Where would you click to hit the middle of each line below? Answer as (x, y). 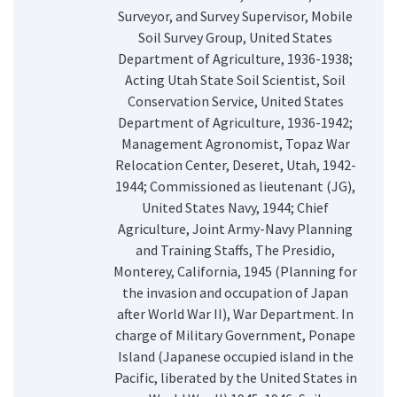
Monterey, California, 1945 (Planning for (235, 271)
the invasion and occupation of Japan (235, 292)
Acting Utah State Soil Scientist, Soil (235, 79)
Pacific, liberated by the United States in (235, 377)
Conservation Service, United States (235, 101)
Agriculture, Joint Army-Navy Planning (235, 228)
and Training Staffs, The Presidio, (235, 249)
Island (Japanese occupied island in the (235, 356)
